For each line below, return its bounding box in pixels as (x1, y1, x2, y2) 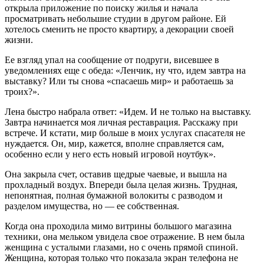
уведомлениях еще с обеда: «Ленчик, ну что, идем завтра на (5, 65, 246, 75)
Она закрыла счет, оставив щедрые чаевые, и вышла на (5, 169, 227, 179)
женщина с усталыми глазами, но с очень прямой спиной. (5, 242, 238, 252)
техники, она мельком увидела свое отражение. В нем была (5, 231, 245, 242)
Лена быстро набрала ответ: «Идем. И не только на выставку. (5, 106, 251, 117)
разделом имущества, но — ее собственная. (5, 200, 179, 211)
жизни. (5, 34, 33, 45)
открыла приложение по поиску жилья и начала (5, 2, 198, 13)
